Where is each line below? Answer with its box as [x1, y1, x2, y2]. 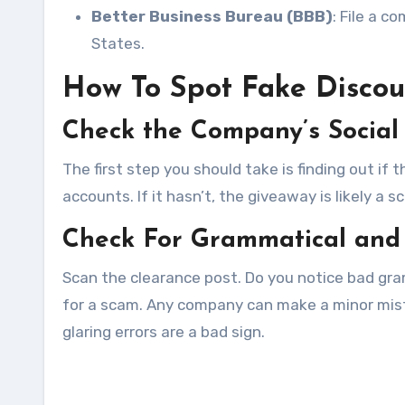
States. [91, 33, 145, 52]
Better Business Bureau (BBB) [91, 6, 333, 25]
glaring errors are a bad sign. [62, 322, 265, 341]
